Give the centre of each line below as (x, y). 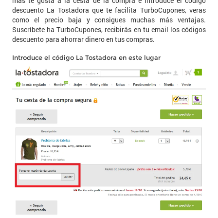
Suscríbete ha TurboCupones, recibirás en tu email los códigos (109, 29)
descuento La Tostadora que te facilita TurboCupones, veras (109, 10)
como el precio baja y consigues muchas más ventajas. (109, 19)
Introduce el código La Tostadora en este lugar (86, 57)
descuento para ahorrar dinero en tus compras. (83, 39)
